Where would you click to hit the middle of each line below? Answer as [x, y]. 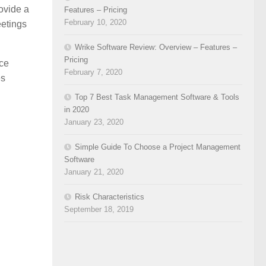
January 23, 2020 [94, 122]
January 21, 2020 [94, 172]
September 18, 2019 [99, 209]
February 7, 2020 [93, 72]
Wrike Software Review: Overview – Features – [156, 47]
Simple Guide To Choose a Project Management [158, 147]
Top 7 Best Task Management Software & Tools [157, 97]
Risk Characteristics [110, 197]
